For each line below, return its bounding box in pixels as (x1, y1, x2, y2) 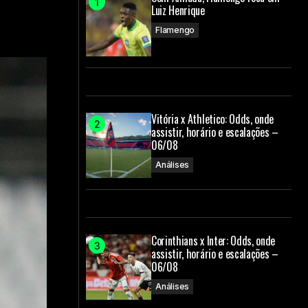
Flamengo (155, 25, 195, 35)
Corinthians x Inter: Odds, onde (151, 232, 276, 249)
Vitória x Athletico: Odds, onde (151, 111, 274, 127)
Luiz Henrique (151, 2, 205, 19)
